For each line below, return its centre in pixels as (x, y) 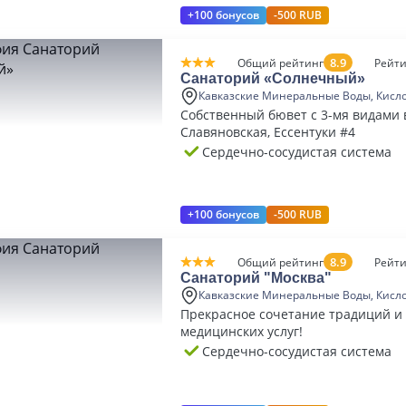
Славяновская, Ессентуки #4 (268, 132)
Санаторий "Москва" (256, 278)
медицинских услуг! (242, 331)
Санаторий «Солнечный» (273, 78)
